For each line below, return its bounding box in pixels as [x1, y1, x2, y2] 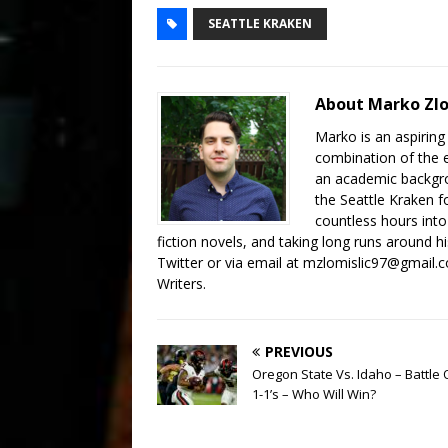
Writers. [157, 274, 206, 294]
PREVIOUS [265, 342, 333, 362]
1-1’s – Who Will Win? [252, 385, 376, 404]
